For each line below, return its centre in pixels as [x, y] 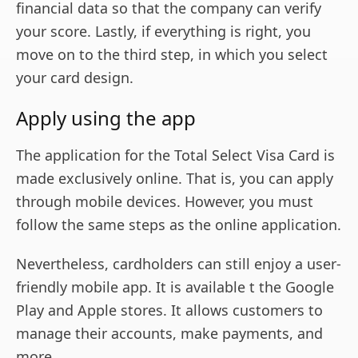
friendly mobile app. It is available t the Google [175, 287]
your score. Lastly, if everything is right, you [163, 32]
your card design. [75, 78]
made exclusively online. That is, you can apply [175, 179]
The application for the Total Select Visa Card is [175, 155]
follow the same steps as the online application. [179, 225]
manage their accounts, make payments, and [169, 334]
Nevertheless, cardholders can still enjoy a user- [179, 264]
